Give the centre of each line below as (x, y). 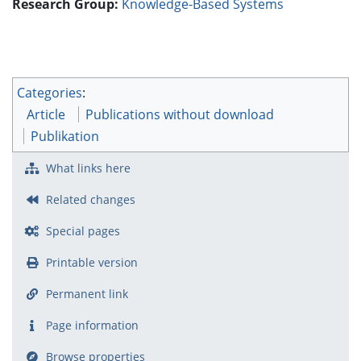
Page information (92, 325)
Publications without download (180, 114)
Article (46, 114)
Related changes (90, 199)
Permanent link (87, 293)
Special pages (83, 230)
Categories (50, 92)
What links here (88, 168)
